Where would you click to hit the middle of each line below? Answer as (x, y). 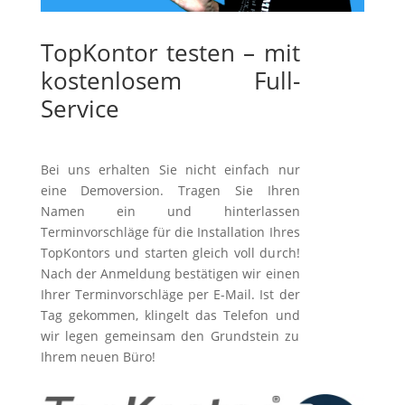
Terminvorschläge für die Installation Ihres (170, 231)
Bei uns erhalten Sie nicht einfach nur (170, 169)
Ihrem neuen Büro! (98, 356)
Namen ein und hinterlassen (170, 211)
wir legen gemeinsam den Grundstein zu (170, 335)
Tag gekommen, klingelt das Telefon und (170, 315)
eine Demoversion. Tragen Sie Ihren (170, 190)
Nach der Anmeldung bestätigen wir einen (170, 273)
